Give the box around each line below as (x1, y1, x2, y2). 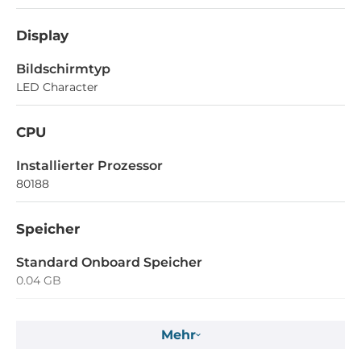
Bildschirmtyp (16, 61, 110, 77)
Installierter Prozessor (16, 158, 163, 174)
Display (16, 27, 68, 44)
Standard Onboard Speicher (16, 255, 202, 271)
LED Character (16, 80, 98, 95)
